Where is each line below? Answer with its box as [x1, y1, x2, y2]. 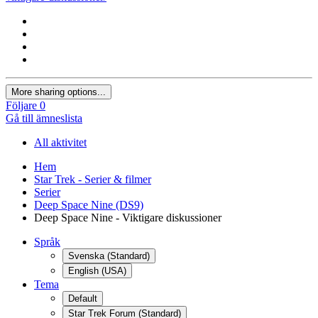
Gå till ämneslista [6, 112, 82, 125]
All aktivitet [34, 136, 87, 149]
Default [68, 293, 97, 305]
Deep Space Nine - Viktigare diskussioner [34, 212, 221, 224]
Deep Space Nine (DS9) [34, 199, 143, 212]
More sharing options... [11, 87, 106, 98]
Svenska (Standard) [68, 251, 150, 262]
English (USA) [68, 265, 126, 277]
